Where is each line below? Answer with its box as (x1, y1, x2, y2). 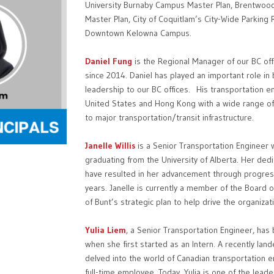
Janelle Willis (85, 140, 138, 152)
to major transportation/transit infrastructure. (85, 112, 254, 124)
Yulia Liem (85, 224, 126, 236)
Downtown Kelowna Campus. (85, 28, 191, 39)
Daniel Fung (85, 56, 132, 67)
